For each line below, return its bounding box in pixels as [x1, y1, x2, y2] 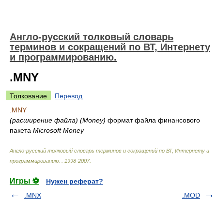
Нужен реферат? [46, 177, 103, 185]
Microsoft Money [33, 126, 84, 134]
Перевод [55, 92, 82, 100]
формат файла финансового [106, 116, 200, 124]
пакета [10, 126, 33, 134]
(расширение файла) [10, 116, 78, 124]
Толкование [10, 92, 47, 100]
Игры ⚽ [10, 177, 39, 185]
